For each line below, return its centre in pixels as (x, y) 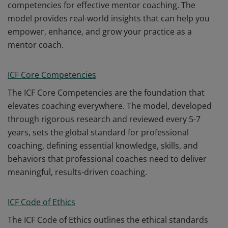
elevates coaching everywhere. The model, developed (110, 106)
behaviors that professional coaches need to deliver (107, 159)
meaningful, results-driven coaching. (77, 172)
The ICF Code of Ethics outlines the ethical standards (108, 220)
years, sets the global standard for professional (98, 132)
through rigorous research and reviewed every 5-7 (104, 119)
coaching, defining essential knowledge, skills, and (103, 146)
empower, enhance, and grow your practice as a (100, 32)
